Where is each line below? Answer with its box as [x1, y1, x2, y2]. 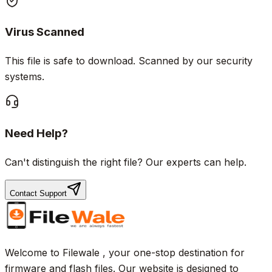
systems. [5, 70, 44, 83]
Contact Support [10, 188, 67, 198]
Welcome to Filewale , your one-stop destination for [5, 246, 245, 259]
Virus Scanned [5, 25, 84, 39]
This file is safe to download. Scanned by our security [5, 55, 253, 67]
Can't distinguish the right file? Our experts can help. [5, 155, 246, 168]
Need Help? [5, 126, 68, 140]
